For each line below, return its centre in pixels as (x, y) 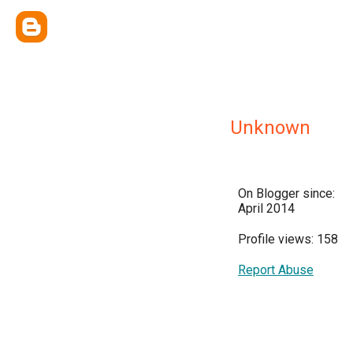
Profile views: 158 (288, 239)
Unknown (270, 128)
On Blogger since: (286, 193)
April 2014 (266, 208)
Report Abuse (276, 270)
